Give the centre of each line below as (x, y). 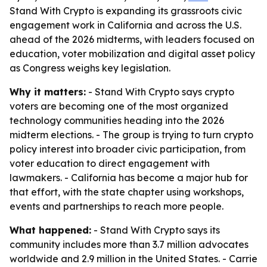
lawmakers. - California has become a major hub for (129, 178)
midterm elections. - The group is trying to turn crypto (131, 135)
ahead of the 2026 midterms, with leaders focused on (132, 39)
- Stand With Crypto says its (156, 230)
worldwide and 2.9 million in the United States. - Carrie (133, 259)
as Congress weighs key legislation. (90, 68)
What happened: (50, 230)
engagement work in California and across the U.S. (125, 25)
